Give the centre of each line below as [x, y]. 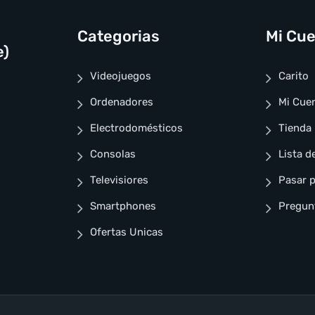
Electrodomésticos [136, 128]
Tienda [295, 128]
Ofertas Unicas [126, 232]
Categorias [118, 37]
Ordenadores [121, 102]
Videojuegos [120, 76]
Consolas [112, 154]
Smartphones [123, 206]
